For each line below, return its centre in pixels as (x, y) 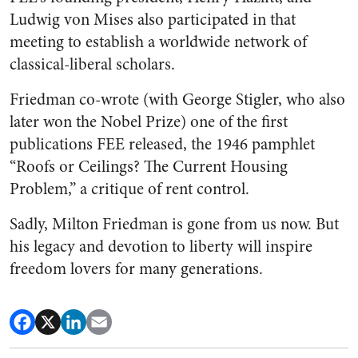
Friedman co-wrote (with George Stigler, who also (177, 100)
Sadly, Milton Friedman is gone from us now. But (174, 225)
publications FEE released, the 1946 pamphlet (162, 145)
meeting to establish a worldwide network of (158, 42)
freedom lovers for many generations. (136, 269)
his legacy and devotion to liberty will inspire (161, 247)
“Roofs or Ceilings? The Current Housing (149, 167)
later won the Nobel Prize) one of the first (149, 122)
